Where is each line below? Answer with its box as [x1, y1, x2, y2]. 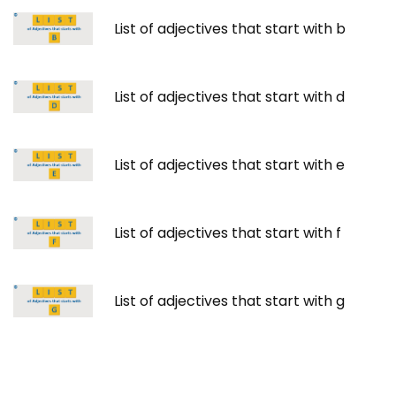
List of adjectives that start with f [114, 223, 341, 243]
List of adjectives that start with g [114, 291, 345, 311]
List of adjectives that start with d [114, 87, 345, 107]
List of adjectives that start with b [114, 19, 346, 39]
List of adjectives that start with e [114, 155, 345, 175]
